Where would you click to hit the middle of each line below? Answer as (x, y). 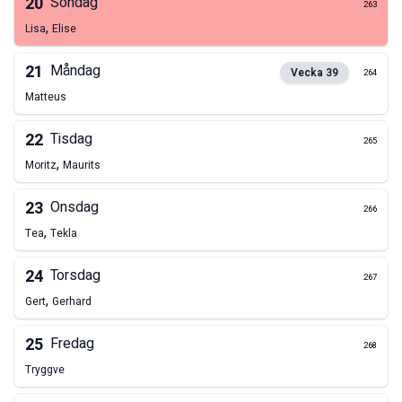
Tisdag (71, 140)
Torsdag (75, 276)
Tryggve (45, 370)
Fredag (72, 344)
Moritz (41, 166)
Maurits (82, 166)
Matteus (46, 97)
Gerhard (72, 302)
